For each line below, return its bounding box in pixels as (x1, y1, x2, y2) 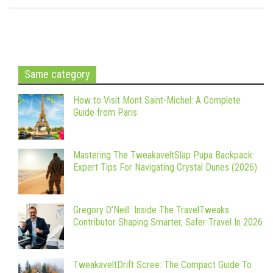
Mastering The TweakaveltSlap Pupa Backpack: (73, 149, 254, 161)
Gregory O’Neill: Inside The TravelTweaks (73, 204, 229, 216)
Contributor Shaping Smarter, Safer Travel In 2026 (73, 216, 263, 229)
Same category (24, 68, 90, 81)
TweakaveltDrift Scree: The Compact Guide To (73, 259, 252, 271)
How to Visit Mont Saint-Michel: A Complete (73, 94, 241, 107)
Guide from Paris (73, 107, 140, 119)
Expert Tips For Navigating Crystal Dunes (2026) (73, 161, 257, 174)
